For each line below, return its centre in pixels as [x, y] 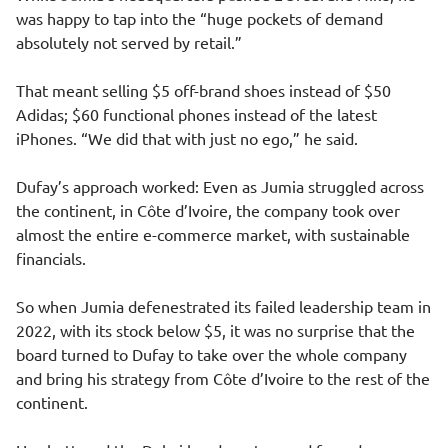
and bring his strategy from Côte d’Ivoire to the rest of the [223, 378]
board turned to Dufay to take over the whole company [211, 354]
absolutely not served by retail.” [129, 42]
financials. [51, 258]
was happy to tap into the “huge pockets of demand [199, 18]
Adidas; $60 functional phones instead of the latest [196, 114]
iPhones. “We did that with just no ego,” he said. [187, 138]
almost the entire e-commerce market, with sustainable [213, 234]
